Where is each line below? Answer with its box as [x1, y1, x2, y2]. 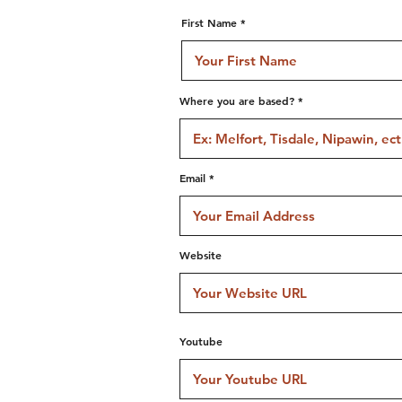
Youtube [179, 334, 223, 348]
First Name [181, 15, 237, 30]
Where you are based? [179, 93, 294, 108]
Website [179, 248, 222, 262]
